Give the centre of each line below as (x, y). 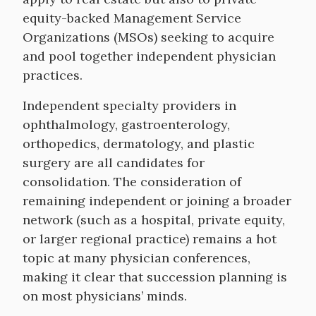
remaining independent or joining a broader (157, 201)
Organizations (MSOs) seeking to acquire (148, 37)
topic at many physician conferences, (136, 258)
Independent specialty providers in (129, 105)
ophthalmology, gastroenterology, (126, 124)
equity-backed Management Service (132, 18)
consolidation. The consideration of (132, 182)
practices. (53, 75)
